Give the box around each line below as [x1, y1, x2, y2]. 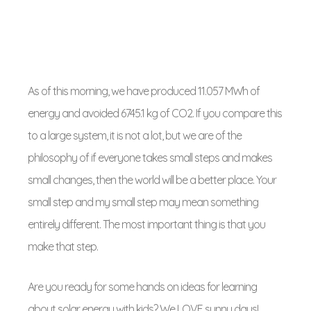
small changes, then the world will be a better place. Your [28, 173, 276, 187]
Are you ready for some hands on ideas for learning [28, 280, 257, 294]
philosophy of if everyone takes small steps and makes [28, 151, 272, 165]
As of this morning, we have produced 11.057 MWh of [28, 84, 260, 98]
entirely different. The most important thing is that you [28, 217, 265, 231]
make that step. [28, 239, 98, 253]
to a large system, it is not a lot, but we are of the [28, 128, 242, 142]
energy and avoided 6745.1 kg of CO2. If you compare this [28, 106, 282, 120]
